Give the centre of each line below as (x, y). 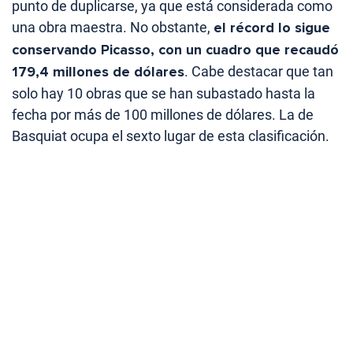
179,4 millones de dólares (98, 72)
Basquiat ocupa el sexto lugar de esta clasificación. (171, 136)
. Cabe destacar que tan (259, 72)
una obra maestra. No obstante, (113, 28)
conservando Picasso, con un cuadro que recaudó (175, 50)
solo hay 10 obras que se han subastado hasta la (163, 94)
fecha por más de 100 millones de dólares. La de (163, 115)
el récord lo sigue (272, 28)
